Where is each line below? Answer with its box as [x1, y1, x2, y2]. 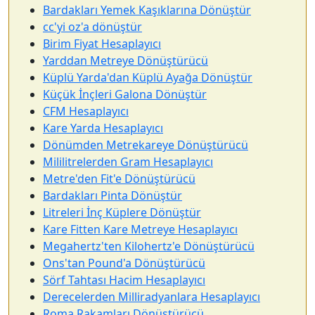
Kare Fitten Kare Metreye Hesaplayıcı [43, 221, 238, 237]
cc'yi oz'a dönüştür [43, 19, 142, 34]
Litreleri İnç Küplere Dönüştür [43, 205, 201, 220]
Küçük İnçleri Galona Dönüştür [43, 86, 207, 102]
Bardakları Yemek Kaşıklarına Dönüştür [43, 2, 251, 18]
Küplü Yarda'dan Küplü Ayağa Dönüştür [43, 70, 252, 85]
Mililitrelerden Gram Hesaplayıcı [43, 154, 213, 169]
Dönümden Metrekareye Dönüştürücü [43, 137, 248, 153]
